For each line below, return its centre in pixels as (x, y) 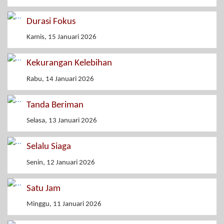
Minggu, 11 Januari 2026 (64, 204)
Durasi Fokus (51, 21)
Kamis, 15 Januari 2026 (61, 37)
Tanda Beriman (55, 105)
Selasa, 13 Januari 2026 (62, 121)
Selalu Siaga (49, 147)
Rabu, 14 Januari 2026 (60, 79)
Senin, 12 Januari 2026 (61, 162)
